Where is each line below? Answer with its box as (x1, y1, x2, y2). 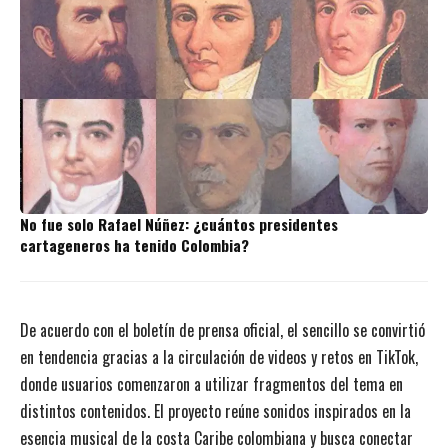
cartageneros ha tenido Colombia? (20, 233, 249, 256)
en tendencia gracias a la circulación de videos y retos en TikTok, (20, 344, 418, 369)
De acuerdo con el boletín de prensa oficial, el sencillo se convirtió (20, 317, 425, 342)
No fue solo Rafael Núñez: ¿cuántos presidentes (20, 212, 338, 235)
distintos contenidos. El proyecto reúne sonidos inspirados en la (20, 398, 411, 423)
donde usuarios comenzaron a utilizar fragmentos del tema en (20, 371, 403, 396)
